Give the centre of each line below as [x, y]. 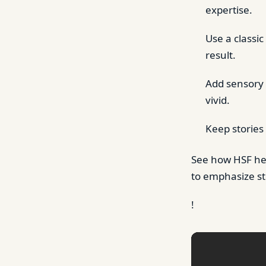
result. [221, 55]
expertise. [229, 10]
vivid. [218, 100]
